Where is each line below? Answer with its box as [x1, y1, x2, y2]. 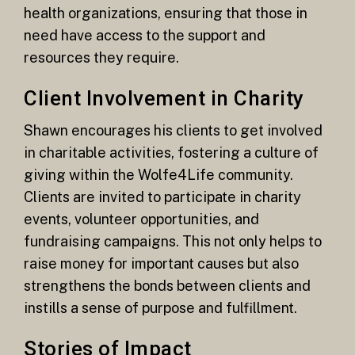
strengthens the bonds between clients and [24, 277, 311, 295]
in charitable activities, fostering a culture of [24, 144, 319, 162]
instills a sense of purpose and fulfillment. [24, 300, 297, 317]
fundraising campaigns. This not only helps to [24, 233, 322, 250]
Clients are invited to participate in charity [24, 189, 301, 206]
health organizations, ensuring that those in [24, 5, 307, 22]
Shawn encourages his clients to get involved [24, 122, 323, 139]
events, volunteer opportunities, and [24, 211, 259, 228]
